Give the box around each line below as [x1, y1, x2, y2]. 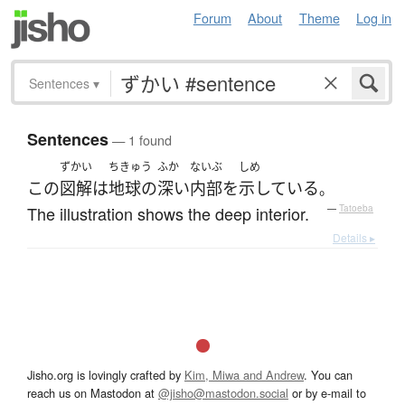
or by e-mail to [288, 384, 366, 402]
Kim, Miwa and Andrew [184, 366, 304, 384]
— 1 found [108, 130, 172, 150]
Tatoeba [339, 202, 373, 215]
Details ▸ [333, 230, 375, 246]
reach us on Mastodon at [27, 384, 158, 402]
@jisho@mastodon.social [158, 384, 288, 402]
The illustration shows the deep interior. [27, 202, 309, 226]
